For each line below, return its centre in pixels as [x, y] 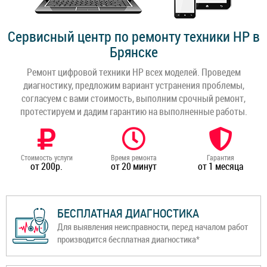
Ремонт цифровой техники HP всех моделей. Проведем [133, 72]
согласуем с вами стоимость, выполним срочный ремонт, [133, 99]
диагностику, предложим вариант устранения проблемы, [133, 86]
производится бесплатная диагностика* [128, 239]
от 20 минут [133, 167]
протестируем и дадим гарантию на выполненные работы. [133, 112]
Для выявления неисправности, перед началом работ [153, 227]
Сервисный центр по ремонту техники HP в [133, 37]
